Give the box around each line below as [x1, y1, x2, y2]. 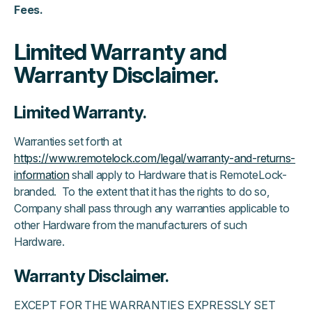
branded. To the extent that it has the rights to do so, [14, 185, 270, 198]
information [14, 168, 70, 182]
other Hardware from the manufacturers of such [14, 218, 248, 232]
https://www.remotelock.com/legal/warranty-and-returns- [14, 151, 296, 165]
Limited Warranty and [14, 38, 226, 65]
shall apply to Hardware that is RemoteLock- [69, 168, 287, 182]
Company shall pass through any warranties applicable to [14, 201, 290, 215]
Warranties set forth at [14, 134, 122, 148]
